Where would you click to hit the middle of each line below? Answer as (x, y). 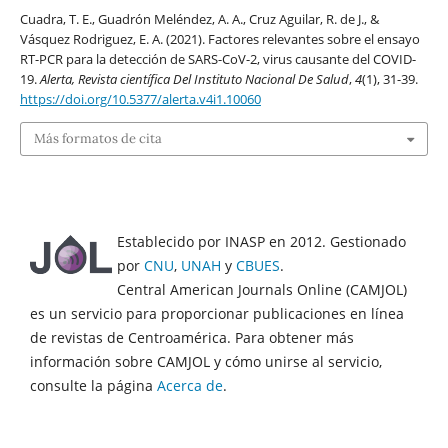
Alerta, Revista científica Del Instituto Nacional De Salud (194, 78)
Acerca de (190, 386)
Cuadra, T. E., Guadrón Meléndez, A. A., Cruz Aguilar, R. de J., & (199, 18)
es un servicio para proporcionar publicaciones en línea (217, 314)
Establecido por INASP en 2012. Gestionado (261, 242)
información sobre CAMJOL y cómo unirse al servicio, (206, 362)
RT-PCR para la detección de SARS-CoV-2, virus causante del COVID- (217, 58)
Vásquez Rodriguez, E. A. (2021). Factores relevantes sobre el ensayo (219, 38)
